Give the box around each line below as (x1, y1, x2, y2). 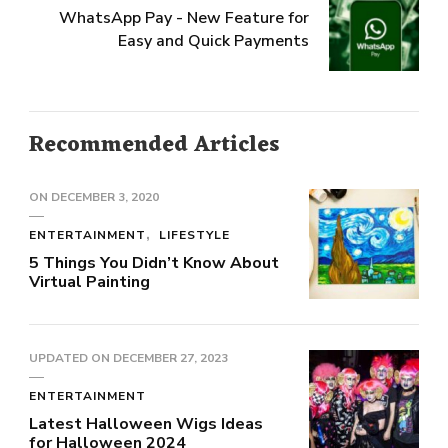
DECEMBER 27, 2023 (113, 350, 228, 367)
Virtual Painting (29, 271, 154, 294)
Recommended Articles (29, 126, 279, 166)
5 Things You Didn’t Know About (29, 252, 279, 275)
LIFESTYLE (159, 227, 230, 244)
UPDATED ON (29, 350, 113, 367)
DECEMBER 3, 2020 (51, 189, 159, 206)
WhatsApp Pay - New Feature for (59, 7, 309, 30)
